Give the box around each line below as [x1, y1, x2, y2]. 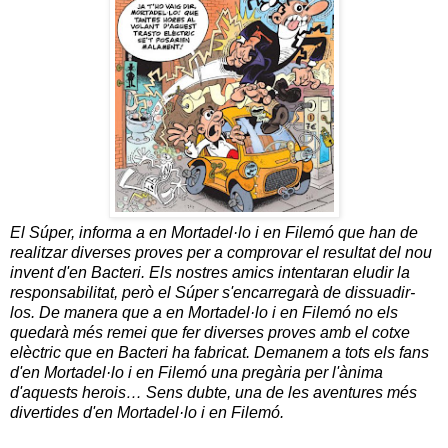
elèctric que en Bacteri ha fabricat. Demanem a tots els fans [10, 343, 429, 361]
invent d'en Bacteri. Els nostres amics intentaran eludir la [10, 263, 410, 281]
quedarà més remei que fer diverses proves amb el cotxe [10, 323, 410, 341]
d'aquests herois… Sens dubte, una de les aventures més [10, 383, 417, 401]
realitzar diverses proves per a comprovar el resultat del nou [10, 243, 432, 261]
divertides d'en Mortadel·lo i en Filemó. [10, 403, 284, 421]
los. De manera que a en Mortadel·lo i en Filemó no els [10, 303, 398, 321]
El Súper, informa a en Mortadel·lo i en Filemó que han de [10, 223, 418, 241]
